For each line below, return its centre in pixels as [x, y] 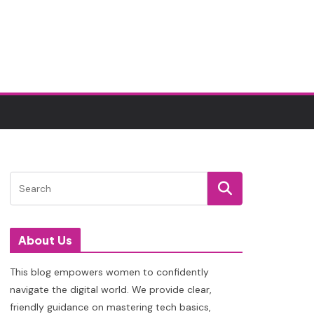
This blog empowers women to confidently [109, 272]
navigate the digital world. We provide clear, [110, 289]
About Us [45, 240]
